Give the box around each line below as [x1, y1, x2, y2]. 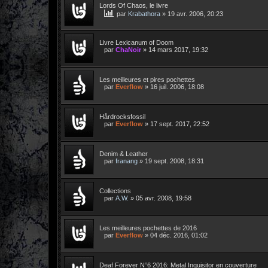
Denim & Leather [99, 150, 148, 157]
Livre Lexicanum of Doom [99, 38, 173, 46]
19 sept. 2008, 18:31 [145, 157, 204, 165]
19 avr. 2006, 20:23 [167, 10, 223, 17]
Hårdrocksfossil [99, 112, 145, 120]
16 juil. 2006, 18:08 [150, 83, 204, 90]
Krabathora [128, 10, 160, 17]
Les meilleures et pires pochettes [99, 75, 195, 83]
